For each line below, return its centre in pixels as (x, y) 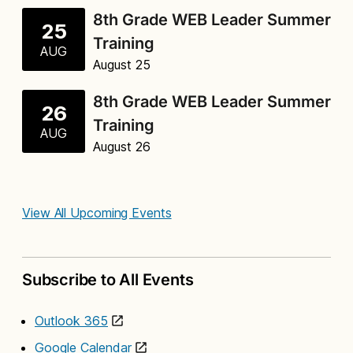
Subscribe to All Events (108, 279)
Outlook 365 (71, 320)
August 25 (122, 64)
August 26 (122, 146)
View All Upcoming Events (97, 212)
